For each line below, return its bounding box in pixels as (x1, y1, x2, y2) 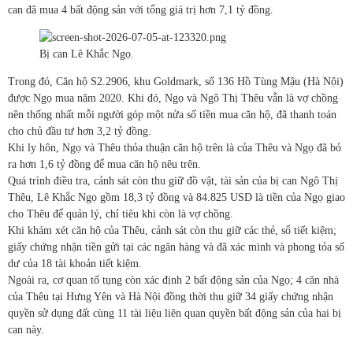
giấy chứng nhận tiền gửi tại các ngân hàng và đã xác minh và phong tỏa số (8, 241, 344, 254)
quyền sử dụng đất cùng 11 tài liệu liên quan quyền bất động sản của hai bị (8, 307, 341, 320)
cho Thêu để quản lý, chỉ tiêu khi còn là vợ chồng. (8, 208, 233, 221)
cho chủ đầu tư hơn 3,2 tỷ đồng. (8, 125, 151, 138)
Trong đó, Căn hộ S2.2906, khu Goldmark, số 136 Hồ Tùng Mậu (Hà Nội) (8, 76, 344, 88)
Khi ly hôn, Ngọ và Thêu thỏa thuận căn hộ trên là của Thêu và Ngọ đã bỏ (8, 142, 341, 154)
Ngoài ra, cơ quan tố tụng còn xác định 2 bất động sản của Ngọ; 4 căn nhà (8, 274, 339, 287)
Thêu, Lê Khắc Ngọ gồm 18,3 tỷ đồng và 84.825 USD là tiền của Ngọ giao (8, 191, 345, 204)
